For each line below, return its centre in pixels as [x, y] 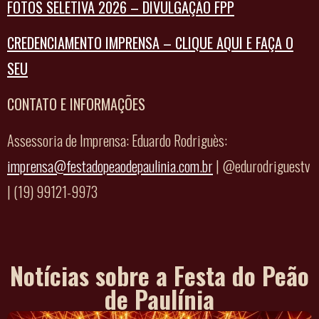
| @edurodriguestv [261, 166]
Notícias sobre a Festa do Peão [159, 276]
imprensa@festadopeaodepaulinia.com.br [110, 166]
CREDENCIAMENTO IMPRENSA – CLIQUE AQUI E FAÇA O [150, 43]
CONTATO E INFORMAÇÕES [76, 104]
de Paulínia [159, 299]
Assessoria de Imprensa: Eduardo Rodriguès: [117, 140]
